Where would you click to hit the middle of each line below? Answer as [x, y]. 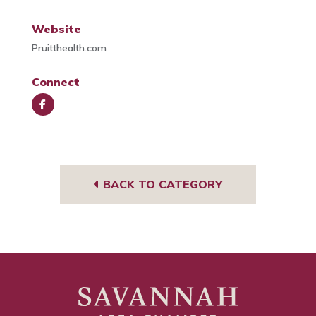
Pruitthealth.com [69, 48]
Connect [55, 82]
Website [56, 29]
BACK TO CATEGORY [161, 184]
